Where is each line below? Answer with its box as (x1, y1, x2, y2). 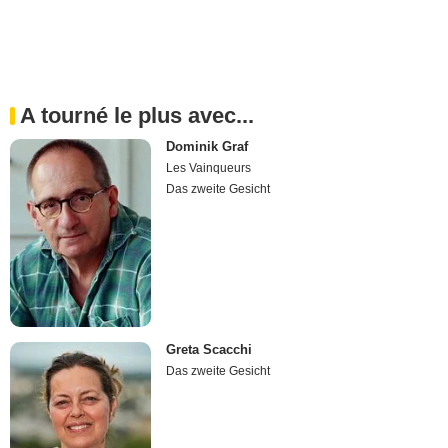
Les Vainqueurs (166, 160, 252, 175)
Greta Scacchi (166, 342, 253, 358)
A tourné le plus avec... (20, 102, 254, 128)
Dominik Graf (166, 138, 249, 154)
